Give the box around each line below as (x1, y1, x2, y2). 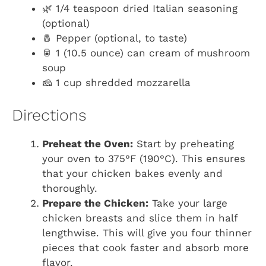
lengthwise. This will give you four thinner (42, 226, 252, 239)
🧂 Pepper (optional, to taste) (42, 32, 187, 45)
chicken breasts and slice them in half (42, 211, 237, 224)
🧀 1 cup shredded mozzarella (42, 77, 191, 89)
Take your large (148, 197, 227, 209)
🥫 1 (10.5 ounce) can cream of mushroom (42, 47, 250, 59)
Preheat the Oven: (42, 137, 133, 150)
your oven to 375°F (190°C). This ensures (42, 152, 245, 164)
